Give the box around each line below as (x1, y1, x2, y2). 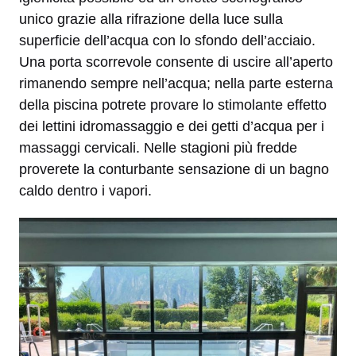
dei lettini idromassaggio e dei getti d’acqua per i (19, 118, 324, 134)
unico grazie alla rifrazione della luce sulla (19, 10, 283, 27)
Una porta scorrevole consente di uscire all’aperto (19, 53, 333, 70)
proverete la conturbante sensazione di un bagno (19, 161, 329, 177)
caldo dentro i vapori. (19, 182, 152, 199)
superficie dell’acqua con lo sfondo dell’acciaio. (19, 32, 315, 48)
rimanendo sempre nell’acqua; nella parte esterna (19, 75, 333, 91)
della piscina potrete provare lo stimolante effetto (19, 96, 327, 113)
